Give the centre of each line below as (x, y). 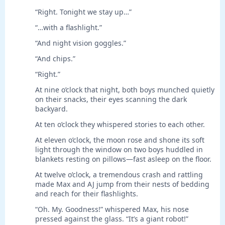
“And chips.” (55, 59)
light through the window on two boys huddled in (119, 150)
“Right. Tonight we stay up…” (83, 12)
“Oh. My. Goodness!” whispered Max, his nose (112, 209)
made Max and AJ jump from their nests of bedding (122, 184)
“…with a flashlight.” (69, 28)
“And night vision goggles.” (81, 43)
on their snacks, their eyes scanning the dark (111, 99)
